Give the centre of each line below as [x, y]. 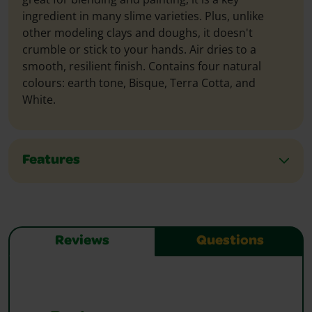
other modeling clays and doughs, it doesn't [138, 33]
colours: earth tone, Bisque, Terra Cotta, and [139, 83]
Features [51, 161]
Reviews [82, 242]
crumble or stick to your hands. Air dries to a [139, 50]
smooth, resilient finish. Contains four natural [142, 67]
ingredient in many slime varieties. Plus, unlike [143, 16]
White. [39, 100]
